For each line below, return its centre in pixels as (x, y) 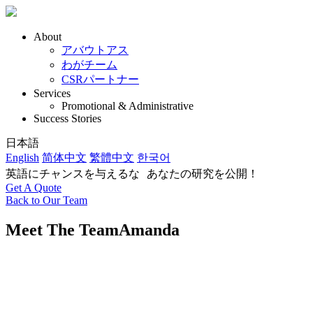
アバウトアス (95, 50)
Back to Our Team (46, 200)
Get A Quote (34, 188)
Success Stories (67, 118)
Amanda (149, 230)
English (22, 158)
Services (52, 93)
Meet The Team (62, 230)
